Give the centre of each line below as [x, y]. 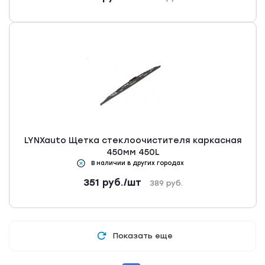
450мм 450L [133, 153]
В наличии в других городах [137, 163]
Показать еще [143, 236]
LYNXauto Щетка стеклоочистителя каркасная [133, 141]
